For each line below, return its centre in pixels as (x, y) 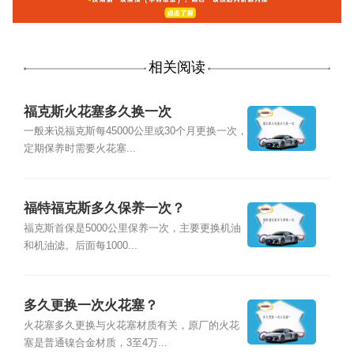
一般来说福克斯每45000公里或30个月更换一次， (135, 131)
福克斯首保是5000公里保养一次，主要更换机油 (132, 228)
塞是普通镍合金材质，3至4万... (95, 343)
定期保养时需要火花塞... (79, 148)
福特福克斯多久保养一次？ (104, 209)
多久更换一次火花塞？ (90, 306)
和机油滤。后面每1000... (80, 245)
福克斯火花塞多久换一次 (97, 111)
